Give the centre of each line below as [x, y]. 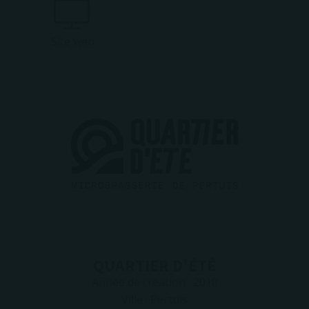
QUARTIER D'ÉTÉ [154, 265]
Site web [73, 41]
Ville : [136, 299]
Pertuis [169, 299]
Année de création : [142, 282]
